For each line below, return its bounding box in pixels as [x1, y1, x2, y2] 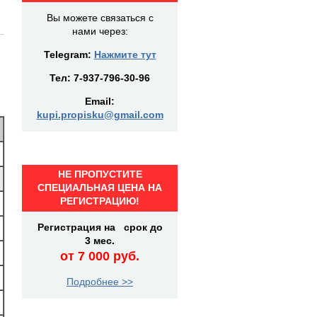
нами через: [71, 25, 128, 37]
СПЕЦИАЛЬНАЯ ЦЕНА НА [38, 182, 162, 193]
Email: [85, 96, 115, 107]
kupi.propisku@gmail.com [36, 109, 163, 120]
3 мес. [85, 235, 115, 246]
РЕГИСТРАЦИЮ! [60, 195, 139, 207]
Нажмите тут [93, 49, 156, 60]
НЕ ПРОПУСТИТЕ [57, 168, 142, 180]
